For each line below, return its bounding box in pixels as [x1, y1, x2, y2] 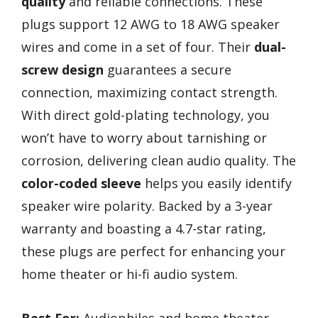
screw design [21, 60, 104, 78]
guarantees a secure [104, 60, 231, 78]
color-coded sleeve [21, 174, 141, 192]
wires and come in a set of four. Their [21, 38, 254, 55]
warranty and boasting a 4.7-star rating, [21, 219, 266, 237]
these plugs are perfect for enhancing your [21, 242, 285, 260]
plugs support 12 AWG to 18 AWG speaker [21, 15, 280, 33]
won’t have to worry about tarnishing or [21, 128, 267, 146]
